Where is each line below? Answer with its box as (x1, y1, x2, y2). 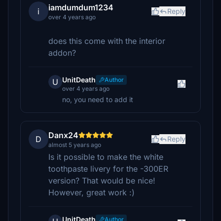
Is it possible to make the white (48, 152, 163, 162)
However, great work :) (48, 187, 135, 197)
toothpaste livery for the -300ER (48, 164, 168, 174)
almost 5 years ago (48, 141, 101, 148)
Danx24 (48, 130, 78, 140)
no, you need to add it (62, 95, 133, 104)
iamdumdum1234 (48, 2, 113, 12)
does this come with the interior (48, 36, 165, 46)
